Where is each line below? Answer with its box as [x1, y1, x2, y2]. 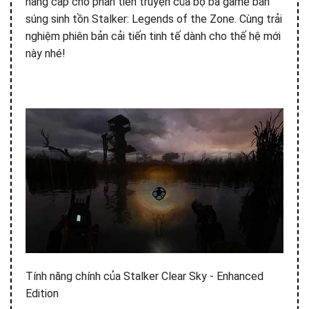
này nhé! [26, 47, 66, 60]
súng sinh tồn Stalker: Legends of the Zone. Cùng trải [26, 12, 282, 26]
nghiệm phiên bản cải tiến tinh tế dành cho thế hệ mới [26, 30, 281, 43]
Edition [26, 286, 59, 300]
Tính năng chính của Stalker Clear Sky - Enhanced [26, 269, 263, 283]
